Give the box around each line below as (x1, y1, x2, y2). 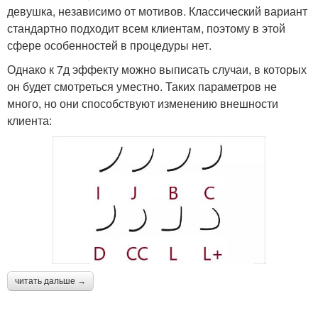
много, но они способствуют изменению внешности (7, 95, 278, 112)
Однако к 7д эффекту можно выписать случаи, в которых (7, 61, 307, 78)
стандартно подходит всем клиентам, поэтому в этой (7, 20, 285, 37)
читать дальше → (15, 276, 86, 287)
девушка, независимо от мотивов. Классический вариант (7, 3, 307, 20)
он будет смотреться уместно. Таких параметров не (7, 78, 277, 95)
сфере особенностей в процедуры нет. (7, 37, 212, 54)
